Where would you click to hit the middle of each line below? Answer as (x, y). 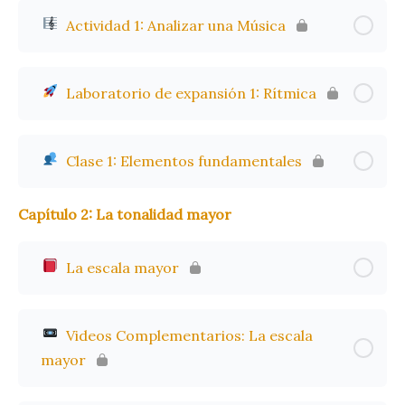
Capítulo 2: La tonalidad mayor (125, 214)
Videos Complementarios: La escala (188, 335)
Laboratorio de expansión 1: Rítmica (189, 93)
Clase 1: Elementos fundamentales (182, 160)
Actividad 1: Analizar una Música (174, 25)
